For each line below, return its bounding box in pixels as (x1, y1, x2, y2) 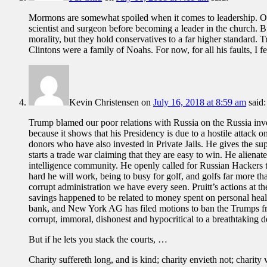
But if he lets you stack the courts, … (29, 234, 167, 245)
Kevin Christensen (69, 97, 139, 108)
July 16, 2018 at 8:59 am (153, 97, 246, 108)
